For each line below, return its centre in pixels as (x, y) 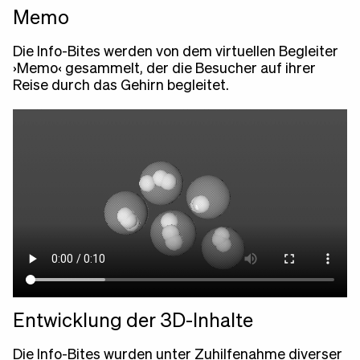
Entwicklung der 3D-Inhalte (133, 321)
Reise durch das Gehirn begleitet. (121, 86)
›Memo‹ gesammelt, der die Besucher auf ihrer (164, 69)
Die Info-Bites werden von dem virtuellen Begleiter (176, 52)
